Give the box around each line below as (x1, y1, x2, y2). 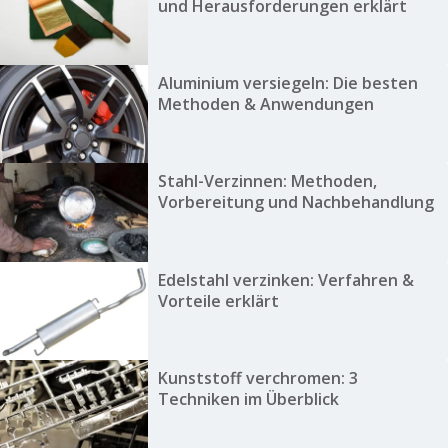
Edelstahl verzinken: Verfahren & (157, 268, 414, 291)
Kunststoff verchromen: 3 (157, 367, 358, 390)
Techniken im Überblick (157, 388, 339, 411)
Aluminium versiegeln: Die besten (157, 71, 418, 94)
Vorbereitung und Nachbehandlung (157, 191, 434, 214)
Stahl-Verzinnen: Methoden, (157, 170, 377, 193)
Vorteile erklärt (157, 289, 279, 312)
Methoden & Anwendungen (157, 92, 374, 115)
